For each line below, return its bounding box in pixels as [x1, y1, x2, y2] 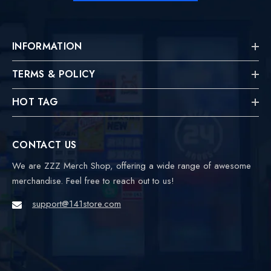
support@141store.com [32, 197, 121, 211]
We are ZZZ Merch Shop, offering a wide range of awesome [12, 159, 251, 173]
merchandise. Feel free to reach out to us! [12, 174, 174, 188]
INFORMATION [12, 39, 82, 54]
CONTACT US [12, 138, 77, 152]
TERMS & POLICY [12, 67, 96, 82]
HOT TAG [12, 95, 59, 109]
